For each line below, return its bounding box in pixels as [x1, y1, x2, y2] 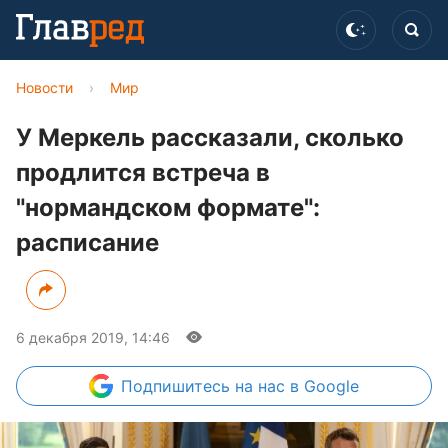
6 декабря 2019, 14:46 [16, 329, 170, 346]
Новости [16, 79, 73, 96]
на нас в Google [235, 376, 359, 396]
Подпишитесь [121, 376, 235, 396]
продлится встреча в [16, 158, 270, 187]
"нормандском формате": [16, 193, 320, 222]
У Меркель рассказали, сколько [16, 123, 404, 152]
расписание [16, 228, 159, 257]
